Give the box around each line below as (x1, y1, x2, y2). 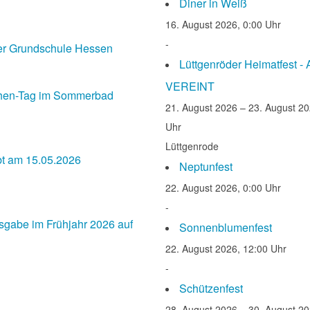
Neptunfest (179, 158, 232, 175)
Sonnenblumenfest (179, 219, 272, 236)
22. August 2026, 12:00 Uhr (165, 241, 286, 256)
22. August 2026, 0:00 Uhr (165, 181, 281, 195)
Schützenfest (179, 280, 243, 297)
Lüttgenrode (165, 139, 219, 154)
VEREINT (165, 78, 215, 95)
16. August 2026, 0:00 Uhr (165, 17, 281, 32)
